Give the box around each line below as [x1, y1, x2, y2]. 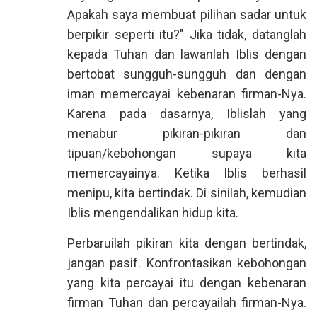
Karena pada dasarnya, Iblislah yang [67, 106, 306, 121]
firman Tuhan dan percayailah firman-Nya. [67, 295, 306, 310]
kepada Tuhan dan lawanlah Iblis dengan [67, 47, 306, 62]
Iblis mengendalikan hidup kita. [67, 205, 238, 220]
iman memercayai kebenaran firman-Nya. [67, 86, 306, 101]
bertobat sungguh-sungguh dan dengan [67, 67, 306, 81]
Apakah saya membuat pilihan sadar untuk [67, 7, 306, 22]
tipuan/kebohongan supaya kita [67, 146, 306, 161]
